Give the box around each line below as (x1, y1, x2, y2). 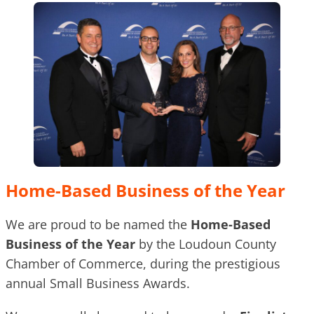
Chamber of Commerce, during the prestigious (6, 255, 280, 273)
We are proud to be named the (6, 216, 191, 233)
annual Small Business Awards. (6, 275, 190, 292)
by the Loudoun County (135, 235, 276, 253)
